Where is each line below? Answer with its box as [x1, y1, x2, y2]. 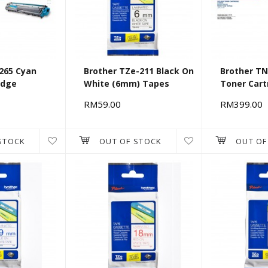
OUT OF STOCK [99, 136, 162, 147]
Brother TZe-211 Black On [84, 65, 194, 77]
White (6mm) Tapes [84, 78, 169, 90]
